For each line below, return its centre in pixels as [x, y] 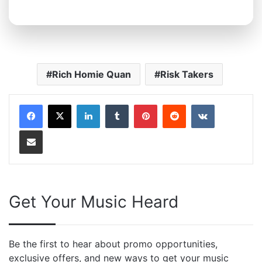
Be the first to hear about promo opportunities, [113, 244]
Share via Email [54, 130]
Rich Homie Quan [91, 74]
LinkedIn [118, 104]
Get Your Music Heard [94, 201]
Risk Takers [187, 74]
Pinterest [176, 104]
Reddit [200, 104]
